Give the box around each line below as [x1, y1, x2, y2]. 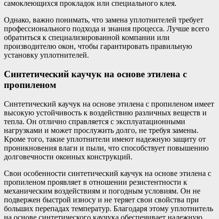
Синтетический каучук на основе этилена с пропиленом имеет [4, 99, 214, 108]
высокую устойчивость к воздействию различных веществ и [4, 108, 207, 117]
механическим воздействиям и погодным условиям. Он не [4, 186, 200, 195]
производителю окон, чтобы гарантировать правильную [4, 42, 192, 51]
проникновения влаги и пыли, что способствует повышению [4, 143, 209, 152]
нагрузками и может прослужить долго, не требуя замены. [4, 126, 198, 134]
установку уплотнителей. [4, 51, 89, 60]
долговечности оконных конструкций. [4, 152, 132, 161]
